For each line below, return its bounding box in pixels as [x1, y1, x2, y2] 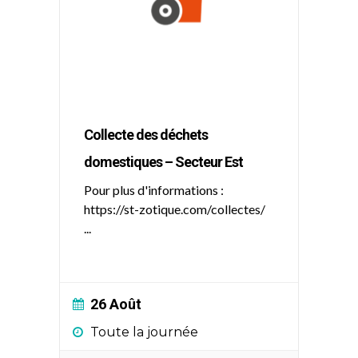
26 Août [90, 296, 141, 312]
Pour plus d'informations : [84, 182, 224, 197]
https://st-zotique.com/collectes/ [84, 201, 265, 217]
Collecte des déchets [84, 126, 208, 143]
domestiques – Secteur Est [84, 153, 243, 170]
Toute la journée [90, 324, 198, 340]
